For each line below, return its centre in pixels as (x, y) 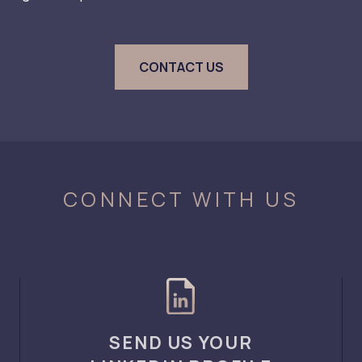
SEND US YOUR (181, 342)
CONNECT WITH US (181, 200)
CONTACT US (181, 67)
